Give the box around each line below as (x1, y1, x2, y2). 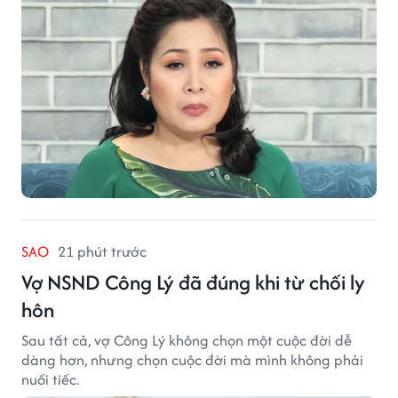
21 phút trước (58, 240, 147, 262)
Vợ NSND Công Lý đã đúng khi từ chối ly (21, 267, 365, 297)
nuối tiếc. (21, 368, 79, 390)
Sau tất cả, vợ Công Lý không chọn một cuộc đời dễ (21, 329, 352, 351)
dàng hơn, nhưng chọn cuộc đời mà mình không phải (21, 348, 363, 370)
